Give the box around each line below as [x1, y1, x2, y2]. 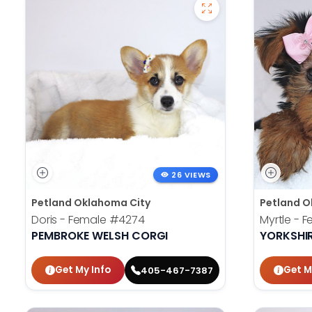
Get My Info [54, 263, 111, 277]
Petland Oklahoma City [31, 196, 150, 210]
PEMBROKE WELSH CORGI [31, 228, 169, 244]
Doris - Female [31, 212, 109, 228]
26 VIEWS [171, 169, 211, 180]
